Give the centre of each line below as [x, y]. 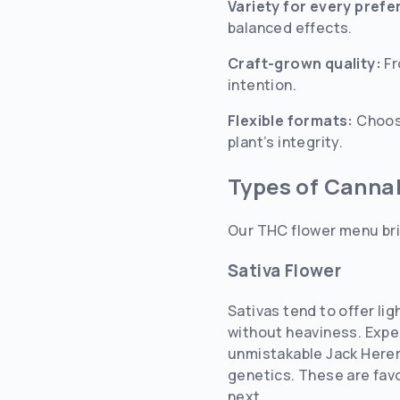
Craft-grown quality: [304, 63]
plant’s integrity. [286, 142]
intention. [262, 84]
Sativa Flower [285, 271]
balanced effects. [290, 27]
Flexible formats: [291, 120]
